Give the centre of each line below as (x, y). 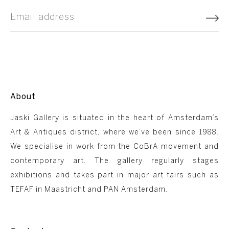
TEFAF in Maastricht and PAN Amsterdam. (89, 190)
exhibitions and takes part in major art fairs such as (114, 175)
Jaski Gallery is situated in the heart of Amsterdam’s (114, 118)
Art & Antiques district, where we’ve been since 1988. (114, 132)
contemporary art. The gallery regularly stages (114, 161)
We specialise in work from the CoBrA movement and (114, 147)
